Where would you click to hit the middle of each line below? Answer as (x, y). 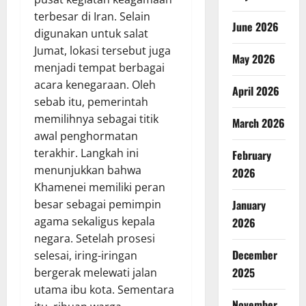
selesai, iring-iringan (86, 255)
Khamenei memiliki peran (100, 187)
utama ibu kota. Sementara (104, 289)
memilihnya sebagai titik (96, 119)
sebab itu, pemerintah (91, 101)
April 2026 (255, 91)
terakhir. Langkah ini (86, 153)
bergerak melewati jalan (96, 272)
